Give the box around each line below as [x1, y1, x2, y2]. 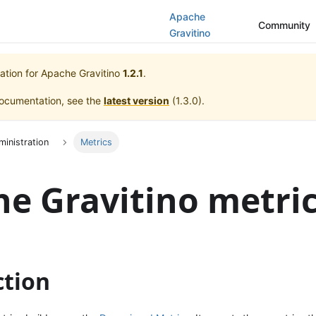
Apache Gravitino [41, 67, 120, 79]
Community [257, 18, 310, 31]
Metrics [80, 137, 112, 148]
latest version [104, 95, 169, 107]
